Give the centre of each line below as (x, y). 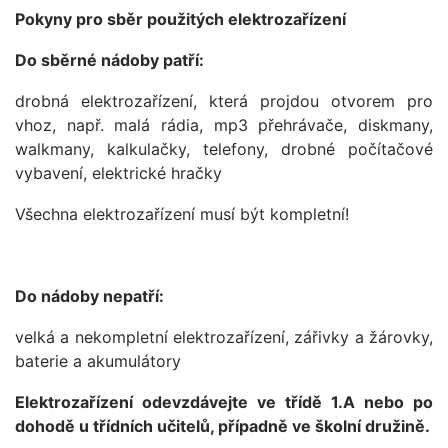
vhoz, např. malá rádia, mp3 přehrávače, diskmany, (224, 125)
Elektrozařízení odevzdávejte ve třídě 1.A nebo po (224, 402)
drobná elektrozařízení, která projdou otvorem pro (224, 101)
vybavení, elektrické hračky (118, 173)
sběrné (69, 60)
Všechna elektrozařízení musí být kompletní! (182, 214)
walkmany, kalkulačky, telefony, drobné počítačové (224, 149)
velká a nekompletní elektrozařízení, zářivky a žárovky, (224, 337)
